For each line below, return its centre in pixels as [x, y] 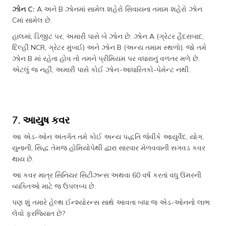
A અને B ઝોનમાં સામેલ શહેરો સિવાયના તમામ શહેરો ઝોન [119, 9]
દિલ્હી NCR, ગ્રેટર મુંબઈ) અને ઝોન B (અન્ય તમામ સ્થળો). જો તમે [109, 47]
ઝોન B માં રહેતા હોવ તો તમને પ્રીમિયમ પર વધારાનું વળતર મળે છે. [106, 59]
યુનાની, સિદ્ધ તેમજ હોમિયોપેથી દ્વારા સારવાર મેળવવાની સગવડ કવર [109, 148]
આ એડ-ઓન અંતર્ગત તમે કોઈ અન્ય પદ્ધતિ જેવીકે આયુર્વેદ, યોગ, [108, 137]
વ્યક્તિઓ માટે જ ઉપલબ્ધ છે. [54, 186]
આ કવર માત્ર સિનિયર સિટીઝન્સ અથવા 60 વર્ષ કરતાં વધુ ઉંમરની [107, 175]
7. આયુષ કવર [41, 120]
